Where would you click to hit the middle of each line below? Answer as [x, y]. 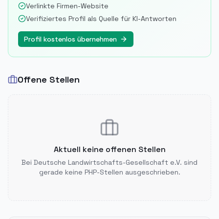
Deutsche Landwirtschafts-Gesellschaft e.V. [108, 162]
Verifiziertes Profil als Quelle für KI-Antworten [101, 19]
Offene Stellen [49, 79]
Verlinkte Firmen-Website [67, 6]
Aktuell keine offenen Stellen [109, 149]
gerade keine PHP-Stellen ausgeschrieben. [109, 172]
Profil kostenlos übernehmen [70, 39]
